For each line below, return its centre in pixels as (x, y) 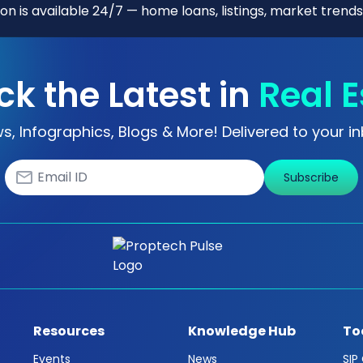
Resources (69, 331)
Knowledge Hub (242, 331)
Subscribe (311, 177)
